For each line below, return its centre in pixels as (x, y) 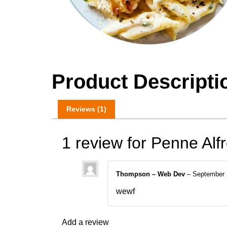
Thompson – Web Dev (152, 174)
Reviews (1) (86, 109)
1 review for (106, 143)
